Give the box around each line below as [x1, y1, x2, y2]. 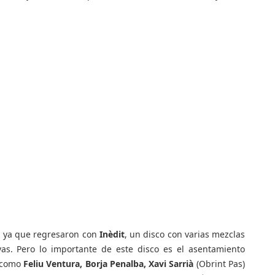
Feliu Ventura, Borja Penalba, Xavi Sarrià [23, 258, 196, 269]
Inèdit [99, 228, 125, 240]
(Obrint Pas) [196, 258, 246, 269]
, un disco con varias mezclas [124, 228, 246, 240]
